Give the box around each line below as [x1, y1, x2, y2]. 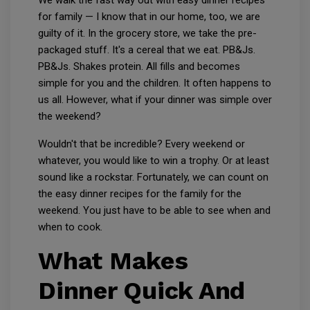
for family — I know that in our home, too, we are [38, 10, 260, 24]
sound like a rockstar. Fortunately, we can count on [38, 171, 268, 184]
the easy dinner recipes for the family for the [38, 188, 241, 201]
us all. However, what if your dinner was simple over [38, 93, 272, 107]
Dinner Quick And [38, 276, 245, 306]
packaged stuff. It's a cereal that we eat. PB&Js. [38, 44, 255, 57]
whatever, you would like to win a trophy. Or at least [38, 154, 269, 167]
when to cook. [38, 221, 102, 234]
